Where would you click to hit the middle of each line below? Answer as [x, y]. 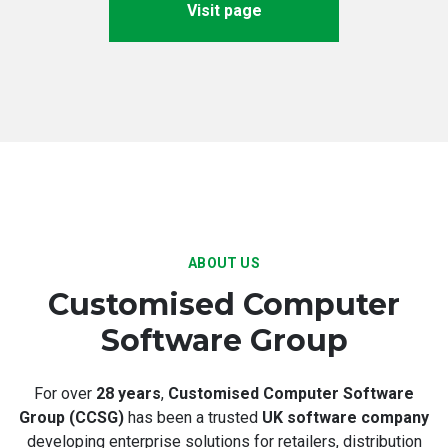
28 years [128, 393]
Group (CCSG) [71, 417]
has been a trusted [193, 417]
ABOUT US [224, 262]
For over [65, 393]
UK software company [345, 417]
